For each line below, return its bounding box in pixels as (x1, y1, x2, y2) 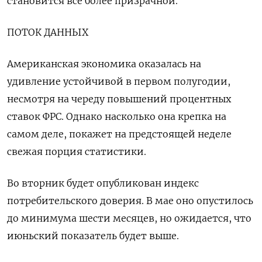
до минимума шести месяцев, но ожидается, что (7, 212, 251, 225)
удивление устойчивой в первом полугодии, (7, 75, 230, 88)
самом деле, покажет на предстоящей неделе (7, 128, 232, 140)
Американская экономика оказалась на (7, 58, 201, 70)
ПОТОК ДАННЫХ (7, 26, 88, 39)
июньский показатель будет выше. (7, 230, 179, 242)
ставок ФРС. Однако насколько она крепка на (7, 111, 226, 123)
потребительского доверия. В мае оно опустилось (7, 195, 253, 207)
